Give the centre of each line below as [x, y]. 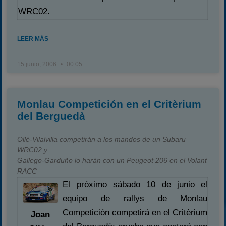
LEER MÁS [33, 39]
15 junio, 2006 [38, 64]
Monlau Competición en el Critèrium [109, 104]
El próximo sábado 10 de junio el [135, 184]
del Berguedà [51, 116]
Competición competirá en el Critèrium [135, 213]
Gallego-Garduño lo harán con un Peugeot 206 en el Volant [112, 160]
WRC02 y [33, 150]
